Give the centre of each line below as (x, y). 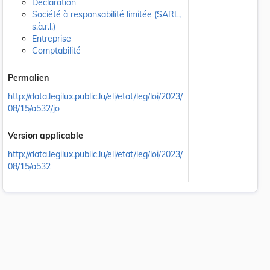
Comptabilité (56, 51)
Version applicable (46, 135)
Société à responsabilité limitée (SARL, (106, 14)
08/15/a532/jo (34, 108)
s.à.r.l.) (44, 27)
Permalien (28, 77)
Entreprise (52, 39)
